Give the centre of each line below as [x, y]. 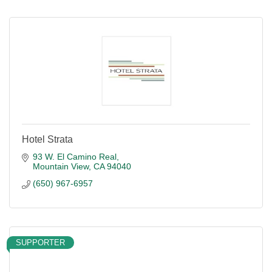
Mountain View [60, 166]
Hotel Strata [47, 139]
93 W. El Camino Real [74, 157]
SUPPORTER [40, 243]
